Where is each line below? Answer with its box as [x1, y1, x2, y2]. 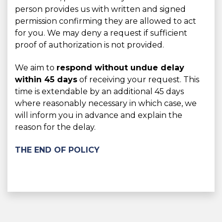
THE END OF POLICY [15, 145, 100, 155]
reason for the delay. [15, 122, 96, 132]
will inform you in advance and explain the [15, 111, 182, 120]
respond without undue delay [56, 63, 184, 73]
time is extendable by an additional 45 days [15, 87, 184, 97]
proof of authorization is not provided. [15, 40, 164, 50]
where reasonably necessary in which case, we [15, 99, 197, 109]
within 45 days [15, 75, 77, 85]
